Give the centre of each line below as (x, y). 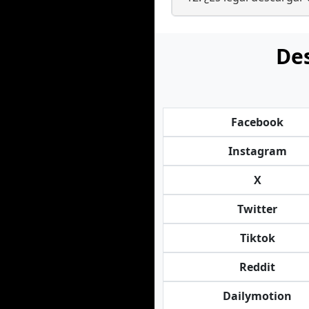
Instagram (257, 151)
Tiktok (257, 238)
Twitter (258, 209)
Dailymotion (258, 296)
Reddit (258, 267)
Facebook (258, 122)
